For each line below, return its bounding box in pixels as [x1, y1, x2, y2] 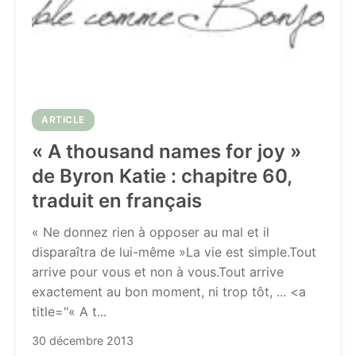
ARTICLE [41, 114, 85, 126]
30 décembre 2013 [32, 334, 133, 347]
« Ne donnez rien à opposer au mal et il [32, 224, 269, 240]
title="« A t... [32, 304, 106, 319]
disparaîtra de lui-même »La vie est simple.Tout [32, 244, 316, 260]
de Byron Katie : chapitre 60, [32, 164, 292, 188]
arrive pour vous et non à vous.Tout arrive [32, 264, 284, 280]
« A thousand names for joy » [32, 140, 301, 163]
